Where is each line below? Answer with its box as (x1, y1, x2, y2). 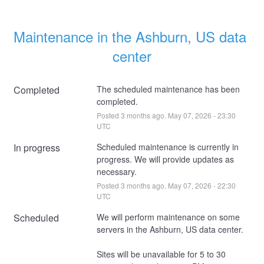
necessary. (96, 165, 137, 177)
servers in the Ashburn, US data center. (96, 223, 246, 235)
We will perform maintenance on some (96, 210, 240, 223)
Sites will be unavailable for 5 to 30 (96, 247, 226, 260)
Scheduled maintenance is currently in (96, 140, 239, 153)
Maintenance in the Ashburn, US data (14, 25, 246, 47)
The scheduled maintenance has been (96, 82, 240, 95)
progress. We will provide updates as (96, 153, 234, 165)
